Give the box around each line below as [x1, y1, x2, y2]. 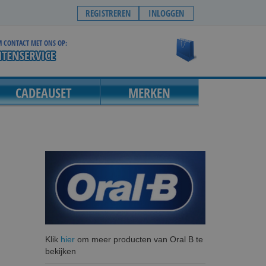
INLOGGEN [148, 7, 184, 19]
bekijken [45, 246, 76, 256]
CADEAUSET [15, 84, 72, 102]
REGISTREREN [85, 7, 131, 19]
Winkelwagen [196, 39, 246, 48]
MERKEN [128, 84, 171, 102]
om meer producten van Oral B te [74, 234, 203, 244]
